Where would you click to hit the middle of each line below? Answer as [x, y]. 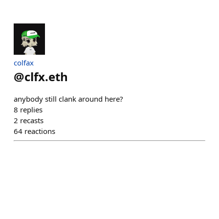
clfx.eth [46, 77]
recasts [32, 120]
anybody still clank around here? [68, 99]
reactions [40, 131]
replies [31, 109]
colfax [24, 63]
